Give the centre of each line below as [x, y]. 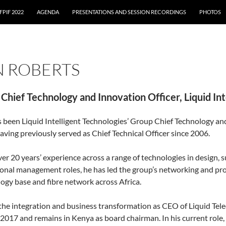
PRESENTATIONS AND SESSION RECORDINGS [129, 12]
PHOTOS [210, 12]
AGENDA [48, 12]
